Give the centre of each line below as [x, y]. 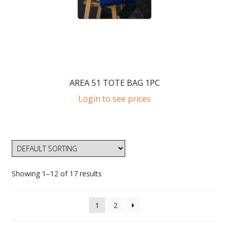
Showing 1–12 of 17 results [56, 174]
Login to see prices [114, 98]
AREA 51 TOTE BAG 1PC [114, 83]
